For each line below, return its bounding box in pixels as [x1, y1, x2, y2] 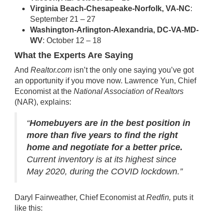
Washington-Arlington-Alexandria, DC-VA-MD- [30, 26, 199, 34]
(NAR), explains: [15, 98, 71, 106]
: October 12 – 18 [43, 36, 101, 45]
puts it [173, 193, 193, 201]
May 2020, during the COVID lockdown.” [27, 167, 183, 176]
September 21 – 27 [30, 15, 95, 23]
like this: [15, 204, 43, 212]
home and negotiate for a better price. [27, 142, 183, 152]
